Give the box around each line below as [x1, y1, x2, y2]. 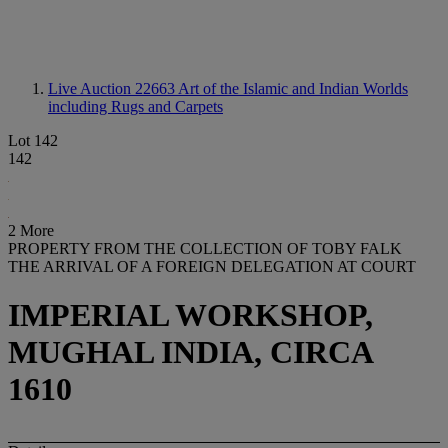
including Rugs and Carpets [48, 98, 223, 115]
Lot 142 [8, 132, 58, 149]
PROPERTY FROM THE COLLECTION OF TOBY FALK [8, 240, 402, 257]
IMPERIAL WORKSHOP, [8, 297, 373, 334]
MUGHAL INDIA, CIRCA [8, 334, 372, 371]
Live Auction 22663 [48, 80, 178, 97]
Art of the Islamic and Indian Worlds [178, 80, 408, 97]
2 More [8, 222, 54, 239]
